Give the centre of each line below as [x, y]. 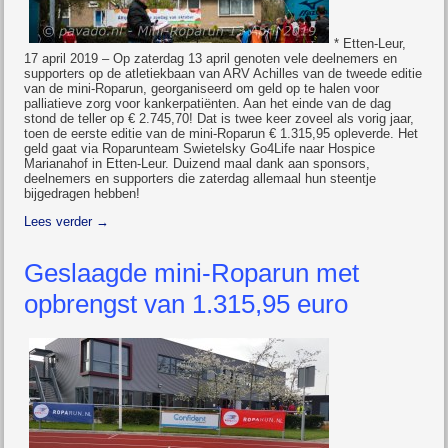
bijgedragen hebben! [82, 193]
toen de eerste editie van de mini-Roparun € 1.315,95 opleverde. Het [221, 133]
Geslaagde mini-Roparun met [192, 273]
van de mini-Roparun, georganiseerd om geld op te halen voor [202, 88]
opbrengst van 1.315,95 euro [186, 304]
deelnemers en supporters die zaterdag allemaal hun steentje [200, 178]
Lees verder [60, 221]
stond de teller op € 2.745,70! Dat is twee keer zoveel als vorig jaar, [219, 118]
